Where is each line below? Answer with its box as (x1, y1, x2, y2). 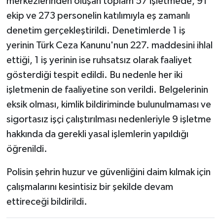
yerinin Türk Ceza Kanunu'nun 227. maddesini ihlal (6, 40, 213, 50)
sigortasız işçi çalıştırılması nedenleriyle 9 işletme (6, 114, 211, 124)
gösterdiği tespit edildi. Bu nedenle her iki (6, 70, 183, 80)
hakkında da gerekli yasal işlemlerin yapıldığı (6, 129, 188, 139)
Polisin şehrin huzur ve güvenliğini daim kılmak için (6, 167, 211, 177)
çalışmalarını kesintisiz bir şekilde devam (6, 182, 173, 192)
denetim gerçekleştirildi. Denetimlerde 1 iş (6, 25, 185, 36)
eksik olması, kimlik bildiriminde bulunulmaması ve (6, 99, 211, 110)
